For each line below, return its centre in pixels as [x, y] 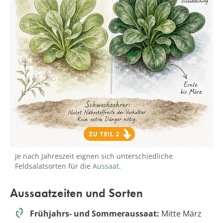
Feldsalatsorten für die [54, 166]
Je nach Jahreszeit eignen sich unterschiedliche [94, 156]
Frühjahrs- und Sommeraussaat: [95, 213]
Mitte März [180, 213]
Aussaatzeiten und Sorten [76, 193]
